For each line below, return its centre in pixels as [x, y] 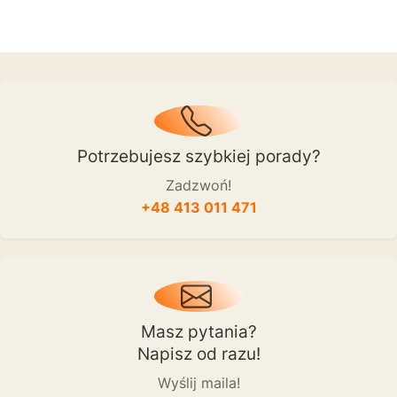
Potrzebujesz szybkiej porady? [198, 156]
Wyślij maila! [198, 382]
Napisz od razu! [198, 353]
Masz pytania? [198, 331]
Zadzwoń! [198, 185]
